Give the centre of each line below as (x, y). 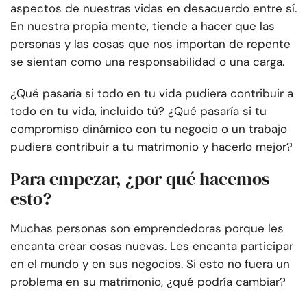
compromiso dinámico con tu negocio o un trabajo (149, 129)
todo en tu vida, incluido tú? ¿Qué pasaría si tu (138, 111)
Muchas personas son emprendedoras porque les (147, 229)
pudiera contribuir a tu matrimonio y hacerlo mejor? (151, 147)
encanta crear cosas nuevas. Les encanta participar (152, 246)
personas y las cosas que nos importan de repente (150, 44)
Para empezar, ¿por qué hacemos (140, 179)
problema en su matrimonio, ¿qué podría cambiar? (148, 282)
